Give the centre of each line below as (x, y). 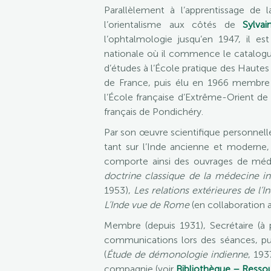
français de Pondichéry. (154, 112)
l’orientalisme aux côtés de (174, 24)
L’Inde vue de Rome (147, 205)
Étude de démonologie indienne (177, 254)
